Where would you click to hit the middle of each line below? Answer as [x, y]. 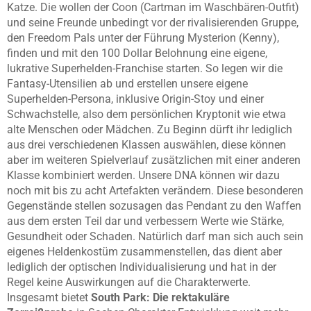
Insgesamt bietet [49, 298]
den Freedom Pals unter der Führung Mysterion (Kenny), [143, 38]
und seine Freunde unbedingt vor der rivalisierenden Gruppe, [153, 23]
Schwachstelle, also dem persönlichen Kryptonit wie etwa [146, 115]
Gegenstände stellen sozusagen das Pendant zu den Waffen [154, 206]
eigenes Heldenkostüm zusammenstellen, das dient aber [144, 252]
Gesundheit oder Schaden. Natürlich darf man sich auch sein [155, 237]
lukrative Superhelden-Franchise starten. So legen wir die [145, 69]
